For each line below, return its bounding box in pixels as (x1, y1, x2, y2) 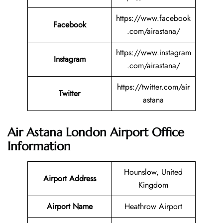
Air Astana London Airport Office (7, 125, 184, 140)
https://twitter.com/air (117, 81, 190, 93)
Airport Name (46, 201, 93, 213)
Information (7, 139, 71, 154)
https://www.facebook (116, 12, 191, 24)
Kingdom (138, 179, 168, 191)
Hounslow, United (124, 166, 183, 178)
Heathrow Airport (124, 201, 182, 213)
